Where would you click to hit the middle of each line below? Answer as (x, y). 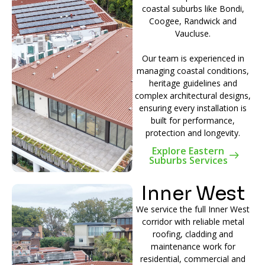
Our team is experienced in (193, 58)
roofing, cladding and (193, 234)
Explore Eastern (188, 151)
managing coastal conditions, (193, 70)
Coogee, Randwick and (193, 21)
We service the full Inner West (193, 209)
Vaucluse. (193, 33)
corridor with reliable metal (193, 221)
